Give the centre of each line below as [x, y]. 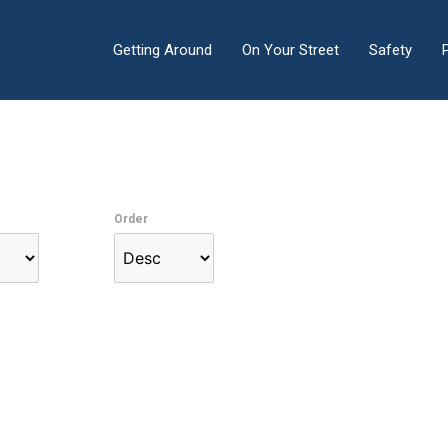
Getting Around [162, 50]
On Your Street [290, 50]
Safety [390, 50]
